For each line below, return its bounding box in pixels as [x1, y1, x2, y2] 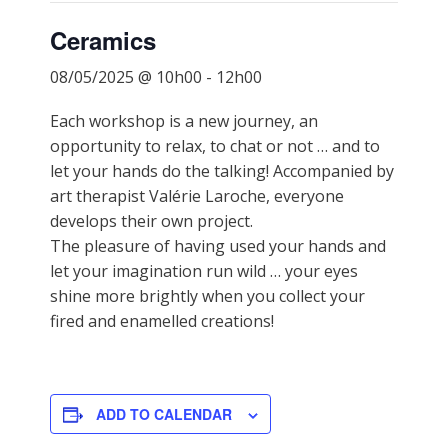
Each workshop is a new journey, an [50, 109, 318, 132]
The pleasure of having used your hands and [50, 234, 386, 257]
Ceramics [50, 22, 156, 57]
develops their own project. [50, 209, 253, 232]
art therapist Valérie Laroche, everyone [50, 184, 344, 207]
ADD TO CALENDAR [96, 403, 232, 424]
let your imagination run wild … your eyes [50, 259, 358, 282]
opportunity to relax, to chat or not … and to [50, 134, 380, 157]
